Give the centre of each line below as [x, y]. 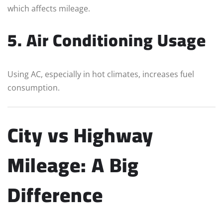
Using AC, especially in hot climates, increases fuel [101, 74]
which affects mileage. [49, 9]
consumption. [34, 88]
